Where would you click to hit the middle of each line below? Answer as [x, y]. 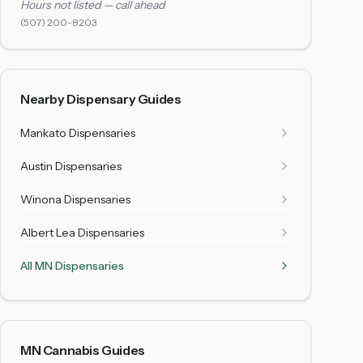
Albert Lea [48, 233]
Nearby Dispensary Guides [101, 99]
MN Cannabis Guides [83, 350]
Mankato [43, 133]
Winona [41, 199]
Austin [36, 166]
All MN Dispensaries [72, 266]
